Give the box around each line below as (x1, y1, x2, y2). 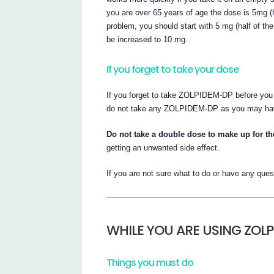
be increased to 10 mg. (106, 34, 188, 44)
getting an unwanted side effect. (106, 143, 220, 152)
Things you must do (106, 256, 194, 270)
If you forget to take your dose (106, 62, 239, 77)
